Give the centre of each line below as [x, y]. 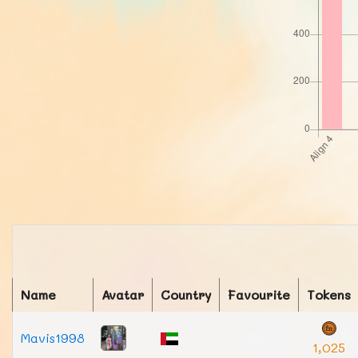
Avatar [123, 294]
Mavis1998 [53, 338]
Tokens [329, 294]
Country [186, 294]
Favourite [259, 294]
